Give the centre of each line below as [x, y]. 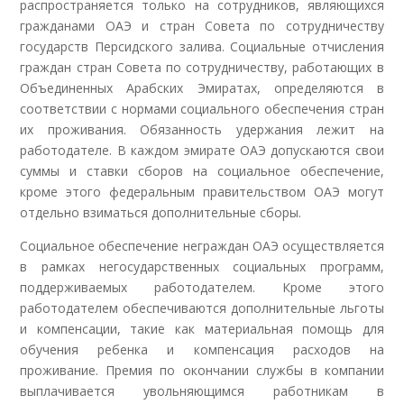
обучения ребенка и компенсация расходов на [202, 349]
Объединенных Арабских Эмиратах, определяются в [202, 87]
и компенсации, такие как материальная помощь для [202, 328]
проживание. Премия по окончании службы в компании [202, 370]
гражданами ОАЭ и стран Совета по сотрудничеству [202, 25]
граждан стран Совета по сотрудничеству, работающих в [202, 67]
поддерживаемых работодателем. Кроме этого [202, 287]
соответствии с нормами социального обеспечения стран [202, 108]
